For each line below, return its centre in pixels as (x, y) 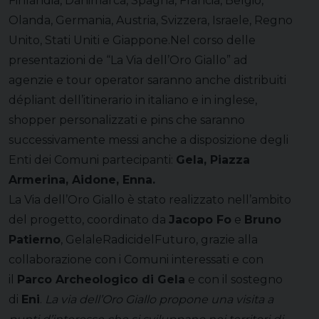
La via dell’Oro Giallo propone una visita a (159, 299)
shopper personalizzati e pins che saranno (127, 120)
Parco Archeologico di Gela (101, 279)
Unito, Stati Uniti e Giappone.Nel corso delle (132, 40)
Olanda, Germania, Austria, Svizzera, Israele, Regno (151, 20)
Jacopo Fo (200, 219)
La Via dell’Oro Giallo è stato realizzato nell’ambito (150, 199)
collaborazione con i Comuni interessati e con (136, 259)
